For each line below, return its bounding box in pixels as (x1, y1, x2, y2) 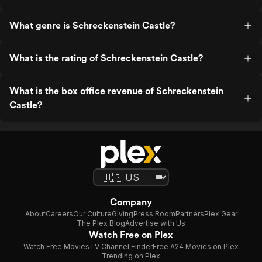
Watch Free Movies (23, 242, 89, 251)
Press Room (133, 209, 175, 218)
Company (110, 196, 152, 208)
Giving (111, 209, 133, 218)
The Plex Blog (77, 219, 125, 227)
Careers (45, 209, 73, 218)
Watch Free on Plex (89, 229, 173, 240)
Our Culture (73, 209, 112, 218)
